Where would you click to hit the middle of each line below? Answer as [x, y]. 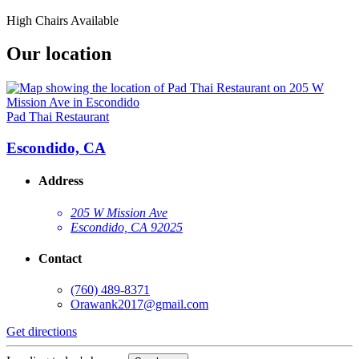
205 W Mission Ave [119, 212]
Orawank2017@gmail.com [139, 305]
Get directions [42, 332]
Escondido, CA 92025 [127, 227]
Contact [60, 258]
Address [61, 181]
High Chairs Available [63, 20]
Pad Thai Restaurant [58, 117]
